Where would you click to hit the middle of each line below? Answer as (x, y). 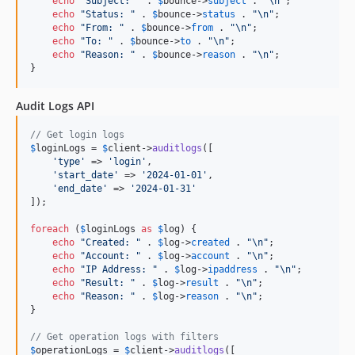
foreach (50, 229)
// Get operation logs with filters (124, 336)
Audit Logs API (55, 105)
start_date (86, 175)
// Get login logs (77, 134)
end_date (80, 188)
